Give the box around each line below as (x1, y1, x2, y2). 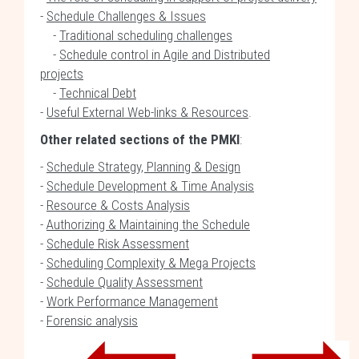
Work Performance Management (46, 293, 218, 309)
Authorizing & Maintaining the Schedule (46, 216, 250, 232)
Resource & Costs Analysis (46, 197, 190, 213)
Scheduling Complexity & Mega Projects (46, 255, 256, 271)
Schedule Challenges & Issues (46, 8, 206, 24)
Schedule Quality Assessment (46, 274, 203, 290)
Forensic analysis (46, 313, 138, 329)
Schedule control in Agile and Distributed (59, 46, 270, 63)
